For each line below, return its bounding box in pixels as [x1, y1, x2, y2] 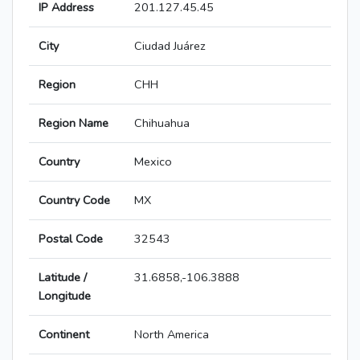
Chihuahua [134, 115, 190, 132]
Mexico [134, 153, 172, 170]
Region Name [39, 115, 108, 132]
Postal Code [39, 231, 103, 247]
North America [134, 326, 209, 343]
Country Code [39, 192, 110, 209]
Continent [39, 326, 89, 343]
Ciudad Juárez [134, 38, 206, 55]
